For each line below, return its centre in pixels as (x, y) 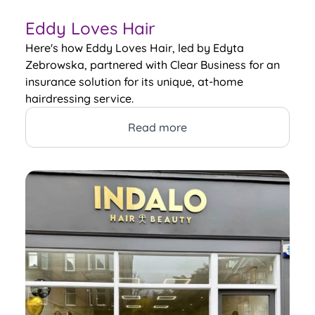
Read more (157, 127)
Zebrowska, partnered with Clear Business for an (153, 64)
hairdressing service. (79, 98)
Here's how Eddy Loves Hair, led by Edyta (135, 47)
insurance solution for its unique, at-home (134, 81)
